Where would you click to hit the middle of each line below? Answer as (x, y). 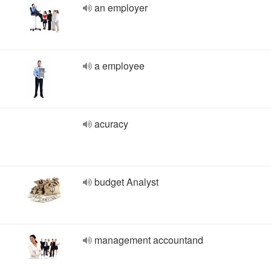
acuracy (111, 124)
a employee (119, 66)
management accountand (149, 240)
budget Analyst (126, 182)
